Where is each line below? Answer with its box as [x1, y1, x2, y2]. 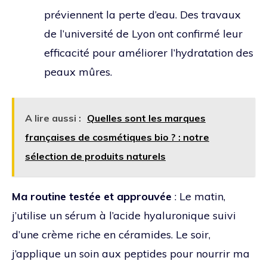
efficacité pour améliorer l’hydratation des [44, 45, 253, 60]
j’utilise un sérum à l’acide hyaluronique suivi [12, 208, 236, 222]
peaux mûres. [44, 64, 112, 79]
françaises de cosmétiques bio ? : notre [25, 131, 209, 143]
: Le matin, [172, 189, 225, 203]
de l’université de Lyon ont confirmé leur [44, 26, 243, 41]
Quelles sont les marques [87, 111, 206, 124]
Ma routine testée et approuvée [12, 189, 172, 203]
